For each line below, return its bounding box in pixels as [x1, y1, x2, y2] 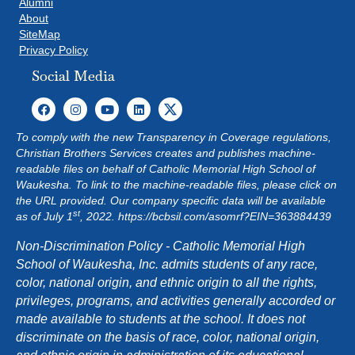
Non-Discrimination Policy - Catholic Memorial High [16, 239, 305, 254]
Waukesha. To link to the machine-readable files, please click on [16, 178, 337, 192]
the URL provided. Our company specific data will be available [16, 194, 326, 208]
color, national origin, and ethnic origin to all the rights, [16, 276, 317, 290]
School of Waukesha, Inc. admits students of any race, [16, 258, 318, 272]
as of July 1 [16, 210, 73, 223]
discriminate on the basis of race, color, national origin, [16, 330, 319, 345]
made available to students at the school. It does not [16, 312, 305, 326]
